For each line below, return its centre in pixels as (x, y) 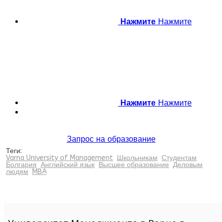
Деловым (188, 165)
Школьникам (137, 158)
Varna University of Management (59, 158)
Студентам (179, 158)
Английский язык (68, 165)
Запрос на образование (111, 139)
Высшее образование (134, 165)
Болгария (21, 165)
